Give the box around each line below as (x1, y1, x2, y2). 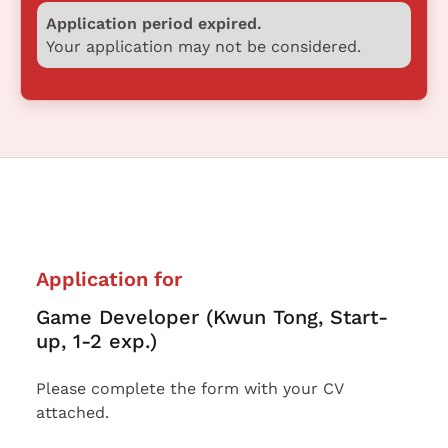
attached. (36, 403, 109, 423)
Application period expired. (45, 13, 262, 33)
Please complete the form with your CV (36, 379, 343, 399)
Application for (36, 267, 182, 292)
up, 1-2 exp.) (36, 329, 157, 354)
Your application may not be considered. (45, 36, 361, 56)
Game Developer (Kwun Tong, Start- (36, 305, 388, 330)
